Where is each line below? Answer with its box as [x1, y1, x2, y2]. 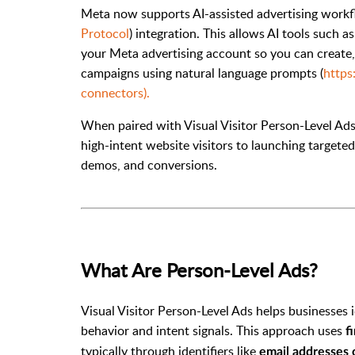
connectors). [81, 83, 150, 101]
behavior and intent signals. [81, 321, 236, 339]
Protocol [81, 24, 129, 42]
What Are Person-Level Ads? [81, 256, 318, 283]
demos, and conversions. [81, 155, 217, 174]
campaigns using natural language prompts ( [81, 63, 323, 82]
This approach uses [236, 321, 345, 339]
